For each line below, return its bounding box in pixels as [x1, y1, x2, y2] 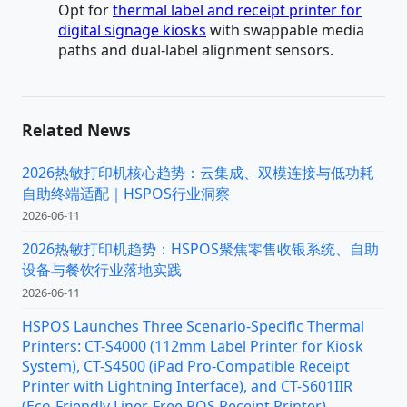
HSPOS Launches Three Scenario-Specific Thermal [22, 315, 364, 336]
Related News [22, 119, 131, 142]
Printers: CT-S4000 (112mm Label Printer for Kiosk [22, 335, 363, 356]
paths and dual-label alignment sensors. [58, 40, 333, 61]
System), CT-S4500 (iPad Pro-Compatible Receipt [22, 355, 350, 376]
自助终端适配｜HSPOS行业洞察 [22, 184, 230, 204]
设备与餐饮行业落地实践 [22, 260, 182, 281]
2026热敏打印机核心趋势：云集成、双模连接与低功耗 [22, 163, 374, 184]
